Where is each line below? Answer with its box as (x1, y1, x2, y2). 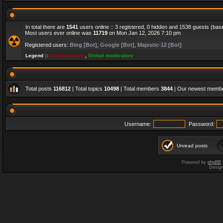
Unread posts (177, 143, 208, 148)
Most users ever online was (25, 30, 93, 36)
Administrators (49, 53, 85, 58)
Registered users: (25, 42, 70, 48)
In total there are (25, 24, 66, 30)
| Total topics (71, 86, 104, 92)
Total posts (25, 86, 53, 92)
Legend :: (25, 53, 49, 58)
